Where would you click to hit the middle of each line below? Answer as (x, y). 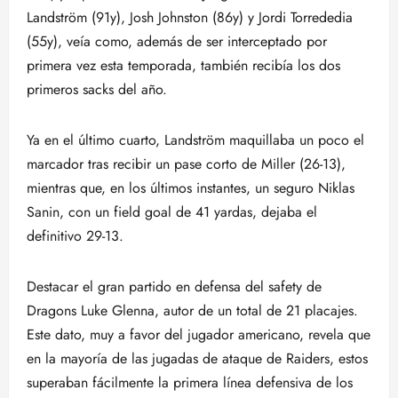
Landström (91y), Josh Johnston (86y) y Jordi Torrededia (190, 17)
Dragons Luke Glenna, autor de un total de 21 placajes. (192, 310)
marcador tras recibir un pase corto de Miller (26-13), (186, 164)
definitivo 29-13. (75, 236)
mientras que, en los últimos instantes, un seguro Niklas (191, 188)
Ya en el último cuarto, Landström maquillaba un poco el (195, 140)
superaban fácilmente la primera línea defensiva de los (190, 382)
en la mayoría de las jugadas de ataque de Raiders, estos (197, 358)
